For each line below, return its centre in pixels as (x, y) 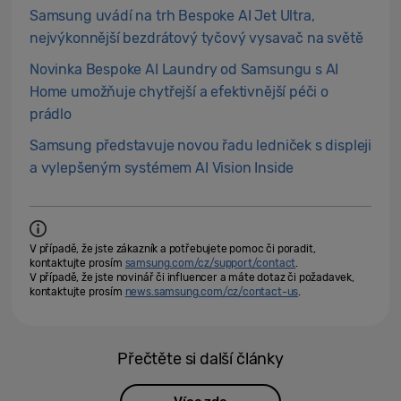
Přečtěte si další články (200, 359)
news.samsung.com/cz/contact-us (212, 292)
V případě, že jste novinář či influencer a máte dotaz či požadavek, (192, 278)
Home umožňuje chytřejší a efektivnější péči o (179, 92)
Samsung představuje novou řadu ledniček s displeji (201, 146)
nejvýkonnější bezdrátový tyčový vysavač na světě (196, 38)
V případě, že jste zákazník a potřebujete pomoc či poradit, (173, 249)
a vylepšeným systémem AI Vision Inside (162, 168)
